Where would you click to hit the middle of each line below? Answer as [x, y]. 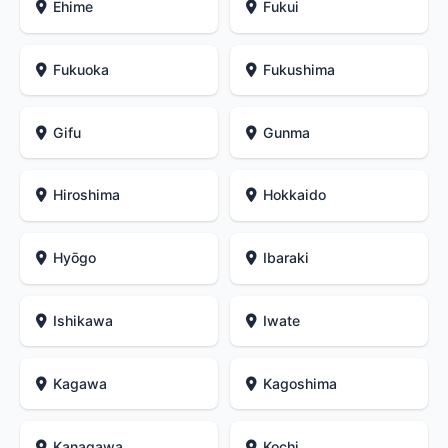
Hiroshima [87, 195]
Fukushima [299, 69]
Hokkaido [295, 195]
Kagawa [80, 383]
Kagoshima [300, 383]
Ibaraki [286, 258]
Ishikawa [83, 321]
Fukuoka [81, 69]
